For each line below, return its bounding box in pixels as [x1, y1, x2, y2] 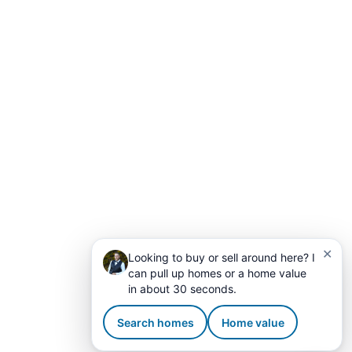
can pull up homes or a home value [128, 266, 306, 280]
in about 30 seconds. [128, 282, 236, 295]
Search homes [116, 315, 194, 329]
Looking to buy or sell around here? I [128, 251, 315, 264]
